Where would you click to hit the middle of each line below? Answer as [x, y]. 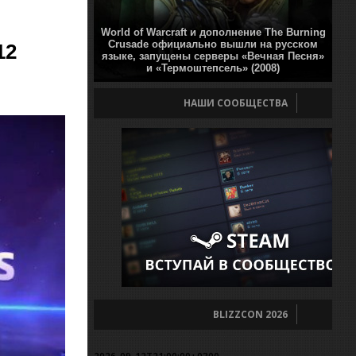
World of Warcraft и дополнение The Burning [213, 32]
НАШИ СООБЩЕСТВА [236, 103]
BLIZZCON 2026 [250, 314]
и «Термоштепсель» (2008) [213, 68]
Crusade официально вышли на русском [213, 44]
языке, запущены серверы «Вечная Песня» [213, 56]
